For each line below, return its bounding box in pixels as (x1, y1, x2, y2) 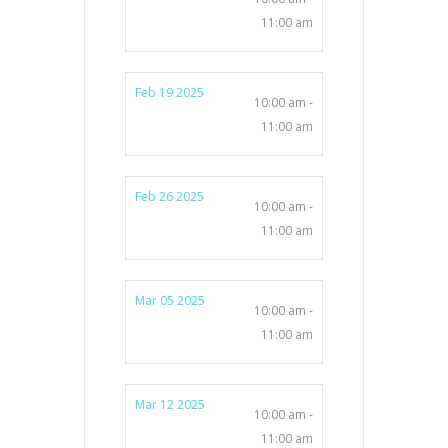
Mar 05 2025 (135, 291, 205, 309)
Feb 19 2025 (135, 83, 204, 101)
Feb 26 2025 (135, 187, 204, 205)
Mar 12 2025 (135, 395, 205, 413)
